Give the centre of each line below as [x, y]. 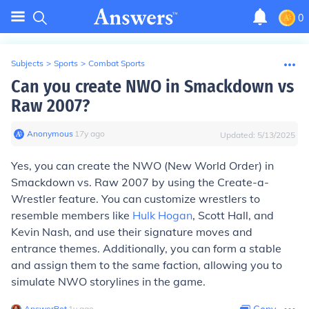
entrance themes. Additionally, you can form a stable [146, 248]
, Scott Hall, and [233, 215]
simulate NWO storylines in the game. [108, 281]
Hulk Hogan [162, 215]
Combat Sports [117, 63]
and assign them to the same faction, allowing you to [147, 265]
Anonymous [50, 133]
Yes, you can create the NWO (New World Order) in [142, 166]
